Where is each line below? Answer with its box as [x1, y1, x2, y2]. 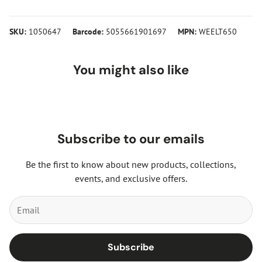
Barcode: [73, 25, 104, 37]
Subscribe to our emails [57, 130, 205, 147]
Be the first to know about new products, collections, [26, 158, 236, 170]
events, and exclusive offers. [75, 172, 187, 184]
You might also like [73, 61, 189, 78]
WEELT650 [199, 25, 237, 37]
